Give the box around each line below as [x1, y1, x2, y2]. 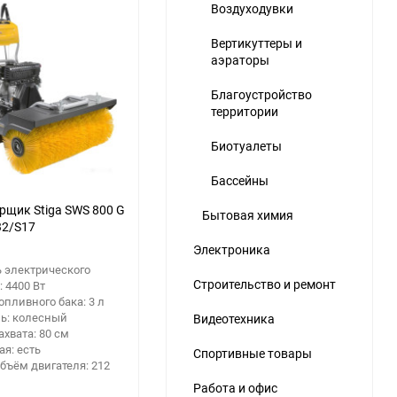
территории [211, 102, 278, 120]
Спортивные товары [193, 344, 312, 362]
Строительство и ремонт [193, 275, 336, 292]
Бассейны [211, 171, 269, 189]
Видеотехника [193, 309, 275, 327]
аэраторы [211, 51, 269, 68]
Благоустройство [211, 85, 312, 103]
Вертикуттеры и [211, 34, 302, 51]
